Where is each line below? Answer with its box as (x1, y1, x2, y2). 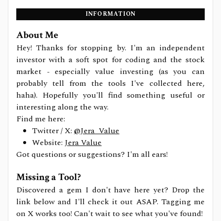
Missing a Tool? (16, 171, 81, 184)
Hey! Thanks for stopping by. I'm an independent (16, 42, 205, 54)
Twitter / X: (32, 125, 72, 137)
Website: (32, 137, 63, 148)
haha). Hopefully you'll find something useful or (16, 89, 205, 101)
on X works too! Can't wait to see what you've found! (16, 208, 203, 220)
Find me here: (16, 113, 65, 125)
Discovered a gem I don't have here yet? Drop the (16, 184, 205, 196)
